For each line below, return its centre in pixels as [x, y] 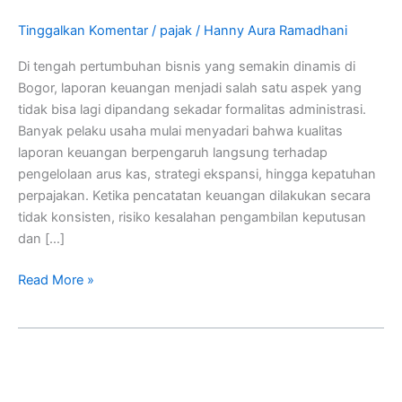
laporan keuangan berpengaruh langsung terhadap [173, 153]
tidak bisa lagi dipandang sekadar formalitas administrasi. [192, 110]
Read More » [56, 280]
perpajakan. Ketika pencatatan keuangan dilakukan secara [194, 196]
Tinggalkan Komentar [83, 30]
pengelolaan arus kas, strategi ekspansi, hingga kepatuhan [197, 175]
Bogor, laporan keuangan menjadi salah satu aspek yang [190, 88]
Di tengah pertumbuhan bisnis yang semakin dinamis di [187, 67]
